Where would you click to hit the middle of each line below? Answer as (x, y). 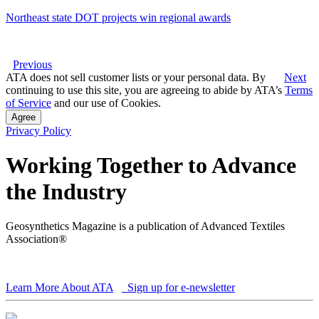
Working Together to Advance (151, 165)
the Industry (66, 191)
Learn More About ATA (59, 288)
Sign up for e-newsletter (180, 288)
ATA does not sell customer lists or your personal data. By (136, 77)
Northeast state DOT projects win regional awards (118, 17)
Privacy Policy (38, 130)
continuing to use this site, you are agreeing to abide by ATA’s (145, 90)
